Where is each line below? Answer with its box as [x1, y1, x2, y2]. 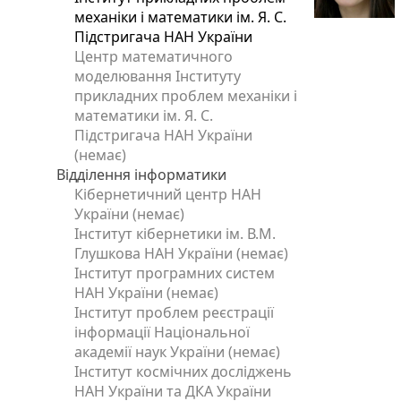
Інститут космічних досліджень [74, 362, 293, 381]
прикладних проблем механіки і [74, 86, 298, 106]
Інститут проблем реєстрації [74, 303, 275, 322]
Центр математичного [74, 47, 234, 66]
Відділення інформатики [56, 165, 227, 184]
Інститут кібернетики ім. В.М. [74, 224, 277, 243]
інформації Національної [74, 322, 251, 342]
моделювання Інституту [74, 66, 242, 86]
